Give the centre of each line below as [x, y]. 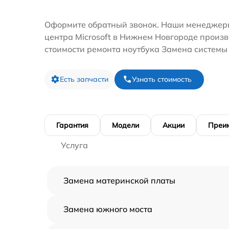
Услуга [74, 145]
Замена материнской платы [119, 180]
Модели [125, 125]
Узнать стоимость [162, 79]
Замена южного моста [108, 209]
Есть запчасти [84, 79]
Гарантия [72, 125]
